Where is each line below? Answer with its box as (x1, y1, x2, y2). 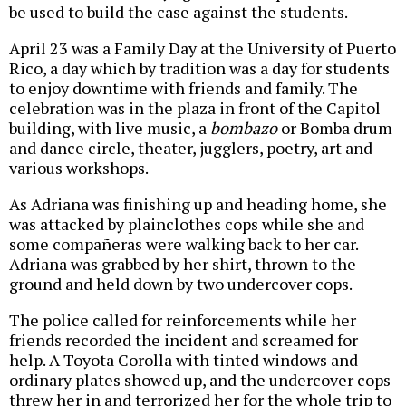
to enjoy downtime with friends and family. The (9, 77, 358, 100)
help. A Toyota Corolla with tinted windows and (9, 349, 358, 372)
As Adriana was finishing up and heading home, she (9, 193, 387, 216)
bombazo (210, 117, 277, 140)
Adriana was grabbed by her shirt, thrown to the (9, 253, 356, 275)
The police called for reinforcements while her (9, 309, 356, 332)
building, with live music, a (9, 117, 210, 140)
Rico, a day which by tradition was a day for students (9, 57, 390, 80)
